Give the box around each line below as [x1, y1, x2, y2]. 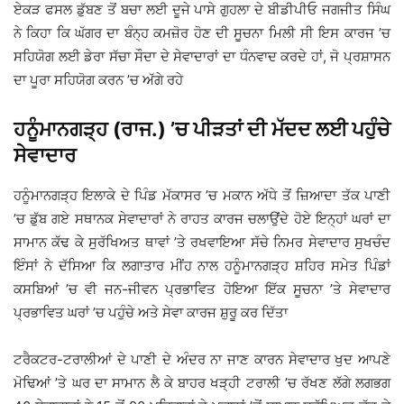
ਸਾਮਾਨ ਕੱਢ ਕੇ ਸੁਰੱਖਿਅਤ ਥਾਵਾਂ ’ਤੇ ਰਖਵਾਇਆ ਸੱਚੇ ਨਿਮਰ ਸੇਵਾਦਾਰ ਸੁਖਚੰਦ [14, 234, 390, 252]
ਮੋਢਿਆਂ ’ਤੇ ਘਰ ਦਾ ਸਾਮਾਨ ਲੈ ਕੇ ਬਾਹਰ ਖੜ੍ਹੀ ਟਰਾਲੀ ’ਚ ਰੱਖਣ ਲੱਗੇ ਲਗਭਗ [14, 374, 390, 392]
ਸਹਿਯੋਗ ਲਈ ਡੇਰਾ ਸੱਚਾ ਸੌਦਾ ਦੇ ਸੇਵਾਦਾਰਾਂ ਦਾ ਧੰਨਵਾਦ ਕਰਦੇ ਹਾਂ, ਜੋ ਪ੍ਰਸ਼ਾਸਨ [14, 48, 390, 66]
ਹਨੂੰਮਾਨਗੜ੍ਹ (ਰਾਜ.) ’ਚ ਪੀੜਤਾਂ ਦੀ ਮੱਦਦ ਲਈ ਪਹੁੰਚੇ [14, 117, 390, 142]
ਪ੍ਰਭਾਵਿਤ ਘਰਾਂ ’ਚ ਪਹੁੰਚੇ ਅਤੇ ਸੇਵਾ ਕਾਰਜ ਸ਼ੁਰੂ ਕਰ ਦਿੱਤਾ [14, 304, 288, 322]
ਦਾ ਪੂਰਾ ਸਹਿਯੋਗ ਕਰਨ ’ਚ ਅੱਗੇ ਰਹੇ [14, 71, 183, 89]
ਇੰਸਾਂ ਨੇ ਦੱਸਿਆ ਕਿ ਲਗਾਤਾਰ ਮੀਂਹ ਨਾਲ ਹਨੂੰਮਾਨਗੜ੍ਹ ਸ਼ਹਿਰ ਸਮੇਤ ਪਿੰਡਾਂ [14, 257, 390, 275]
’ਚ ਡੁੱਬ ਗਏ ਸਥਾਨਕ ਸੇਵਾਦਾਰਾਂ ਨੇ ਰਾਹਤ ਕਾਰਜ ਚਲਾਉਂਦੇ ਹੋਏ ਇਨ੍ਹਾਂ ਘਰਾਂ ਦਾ [14, 210, 390, 228]
